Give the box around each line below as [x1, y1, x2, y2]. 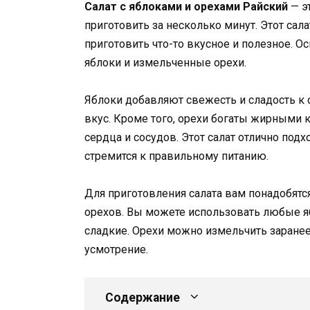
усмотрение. [84, 243, 148, 257]
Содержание [105, 291, 180, 305]
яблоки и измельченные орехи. [84, 55, 246, 69]
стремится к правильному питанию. [84, 149, 268, 163]
